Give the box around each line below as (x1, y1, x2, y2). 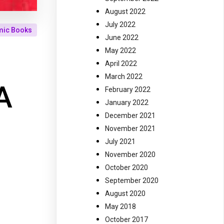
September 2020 (105, 176, 158, 185)
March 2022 (105, 72, 142, 81)
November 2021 (105, 124, 155, 133)
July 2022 (105, 20, 135, 29)
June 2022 (105, 33, 138, 42)
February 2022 (105, 85, 150, 94)
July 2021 (105, 137, 135, 146)
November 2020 (105, 150, 155, 159)
